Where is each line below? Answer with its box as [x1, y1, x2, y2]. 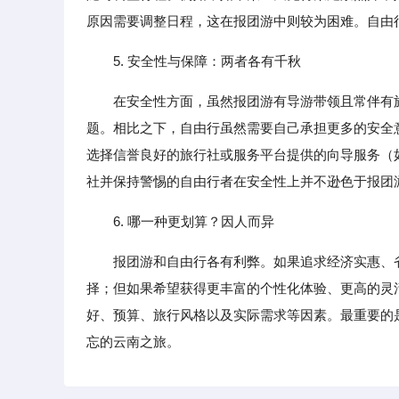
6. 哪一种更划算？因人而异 [113, 214, 274, 229]
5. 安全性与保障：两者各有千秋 [113, 53, 301, 69]
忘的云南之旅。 [86, 334, 180, 349]
